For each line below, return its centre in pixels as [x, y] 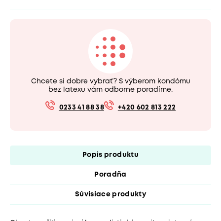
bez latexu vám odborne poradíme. [110, 90]
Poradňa [110, 174]
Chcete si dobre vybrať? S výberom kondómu [110, 81]
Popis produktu [110, 155]
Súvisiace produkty [110, 194]
